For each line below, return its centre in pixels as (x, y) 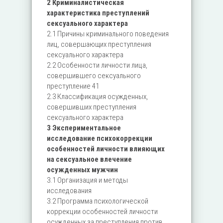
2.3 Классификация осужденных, (97, 97)
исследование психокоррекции (100, 138)
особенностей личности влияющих (106, 149)
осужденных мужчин (82, 170)
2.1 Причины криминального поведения (108, 34)
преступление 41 (73, 86)
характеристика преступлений (98, 13)
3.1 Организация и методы (87, 180)
